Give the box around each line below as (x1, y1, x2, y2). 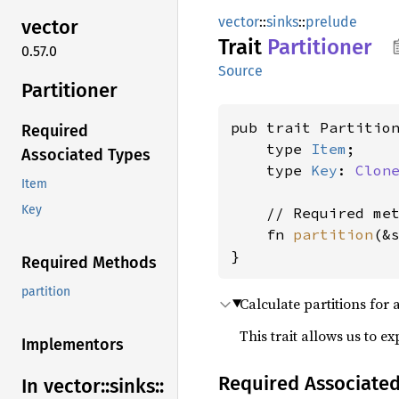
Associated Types (21, 145, 151, 166)
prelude (305, 13, 357, 30)
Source (218, 62, 263, 79)
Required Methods (21, 253, 157, 273)
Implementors (21, 335, 124, 355)
